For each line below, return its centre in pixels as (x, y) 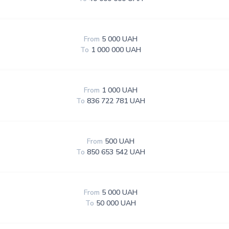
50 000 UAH (116, 203)
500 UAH (119, 141)
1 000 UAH (119, 90)
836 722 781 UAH (116, 101)
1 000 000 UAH (116, 50)
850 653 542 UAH (116, 152)
